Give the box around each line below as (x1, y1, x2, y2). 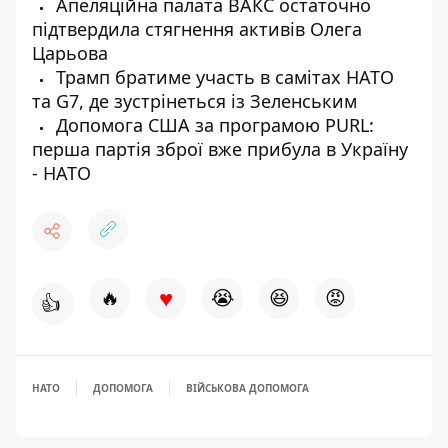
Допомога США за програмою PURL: (51, 112, 374, 137)
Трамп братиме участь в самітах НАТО (51, 64, 394, 89)
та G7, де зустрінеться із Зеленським (32, 88, 357, 113)
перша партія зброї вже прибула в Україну (32, 136, 408, 161)
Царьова (32, 40, 108, 65)
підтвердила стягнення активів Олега (32, 16, 362, 41)
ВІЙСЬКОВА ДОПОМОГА (186, 380, 309, 395)
